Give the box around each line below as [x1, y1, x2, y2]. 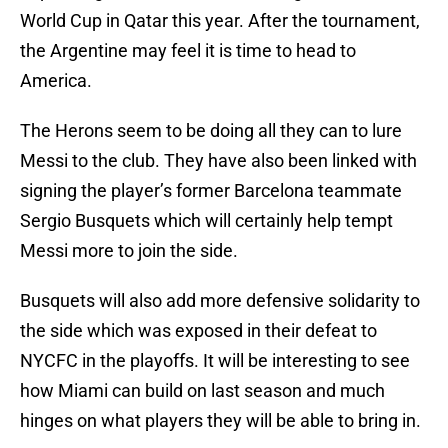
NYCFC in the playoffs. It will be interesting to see [20, 350, 410, 372]
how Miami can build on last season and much [20, 380, 385, 402]
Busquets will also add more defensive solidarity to [20, 290, 420, 312]
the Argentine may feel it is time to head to [20, 40, 356, 62]
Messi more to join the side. [20, 240, 242, 262]
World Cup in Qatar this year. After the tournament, [20, 10, 420, 32]
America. [20, 70, 96, 92]
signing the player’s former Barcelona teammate [20, 180, 402, 202]
